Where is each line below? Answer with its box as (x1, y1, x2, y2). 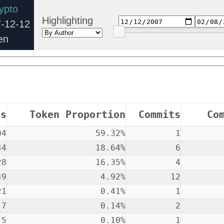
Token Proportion (29, 108, 125, 120)
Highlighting (41, 14, 93, 26)
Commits (138, 108, 180, 120)
